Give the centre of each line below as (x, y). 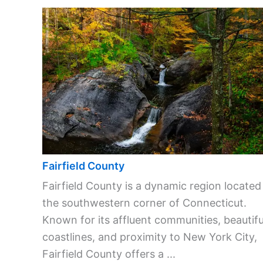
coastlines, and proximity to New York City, (150, 237)
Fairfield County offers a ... (109, 254)
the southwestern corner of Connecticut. (144, 203)
